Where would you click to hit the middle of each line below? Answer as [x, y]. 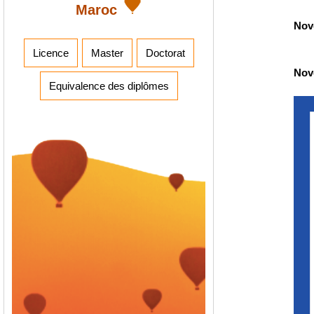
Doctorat [165, 53]
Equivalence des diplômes [109, 86]
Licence [50, 53]
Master [107, 53]
